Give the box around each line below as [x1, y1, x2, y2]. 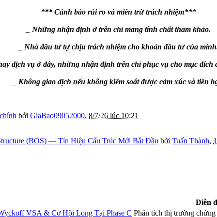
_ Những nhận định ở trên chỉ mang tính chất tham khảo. [26, 25, 211, 34]
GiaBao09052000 [30, 111, 85, 120]
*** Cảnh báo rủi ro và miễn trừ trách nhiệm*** [41, 8, 196, 16]
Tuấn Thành [172, 137, 209, 145]
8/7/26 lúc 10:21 [89, 111, 139, 120]
